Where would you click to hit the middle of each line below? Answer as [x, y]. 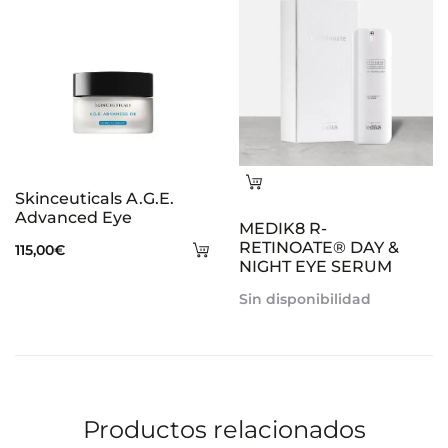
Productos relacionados [224, 429]
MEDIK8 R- [283, 228]
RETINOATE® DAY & [319, 247]
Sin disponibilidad [305, 299]
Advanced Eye [73, 217]
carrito [235, 307]
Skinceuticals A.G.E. [94, 198]
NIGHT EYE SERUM [315, 266]
